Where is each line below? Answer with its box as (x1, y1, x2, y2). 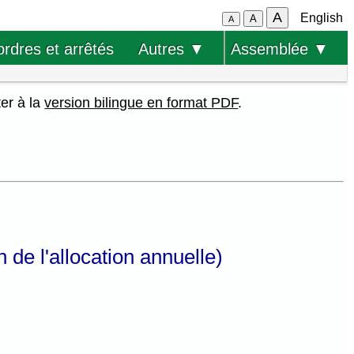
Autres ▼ (137, 40, 205, 58)
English (300, 11, 343, 24)
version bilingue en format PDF (44, 94, 239, 111)
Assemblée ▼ (230, 40, 329, 58)
